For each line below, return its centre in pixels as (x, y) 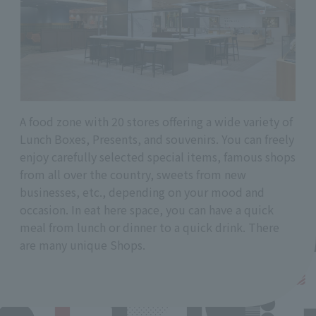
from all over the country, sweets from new (133, 174)
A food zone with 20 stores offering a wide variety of (156, 121)
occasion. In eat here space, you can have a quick (147, 209)
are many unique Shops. (83, 244)
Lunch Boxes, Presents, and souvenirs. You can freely (157, 139)
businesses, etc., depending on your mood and (142, 192)
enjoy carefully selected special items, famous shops (158, 156)
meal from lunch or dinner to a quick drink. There (150, 227)
